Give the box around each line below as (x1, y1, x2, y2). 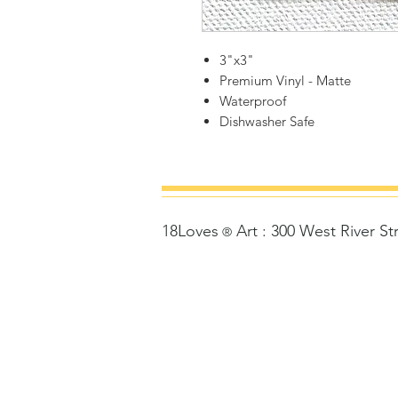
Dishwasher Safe (219, 113, 314, 131)
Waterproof (219, 92, 286, 110)
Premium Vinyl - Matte (219, 72, 351, 90)
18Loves (162, 221, 219, 242)
